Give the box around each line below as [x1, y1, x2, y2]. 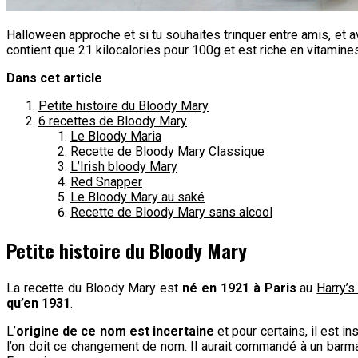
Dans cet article [6, 70, 102, 86]
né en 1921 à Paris [182, 280, 296, 296]
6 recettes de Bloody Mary [38, 113, 187, 129]
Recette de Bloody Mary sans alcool [70, 204, 272, 220]
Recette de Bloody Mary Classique [70, 143, 265, 159]
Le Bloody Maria [70, 128, 161, 144]
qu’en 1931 [6, 295, 70, 311]
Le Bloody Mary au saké [70, 189, 205, 205]
